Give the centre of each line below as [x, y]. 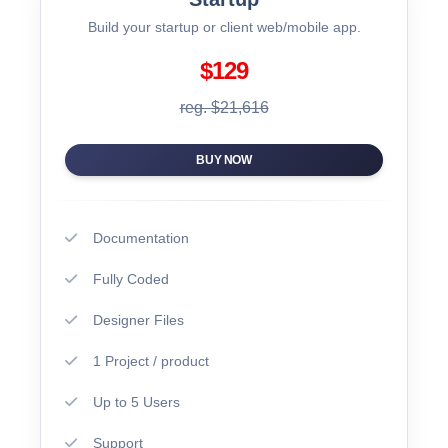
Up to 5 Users [136, 401]
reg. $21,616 [224, 107]
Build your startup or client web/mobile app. [224, 26]
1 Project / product [151, 360]
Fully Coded [131, 278]
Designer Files [138, 319]
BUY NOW [224, 159]
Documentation [141, 237]
